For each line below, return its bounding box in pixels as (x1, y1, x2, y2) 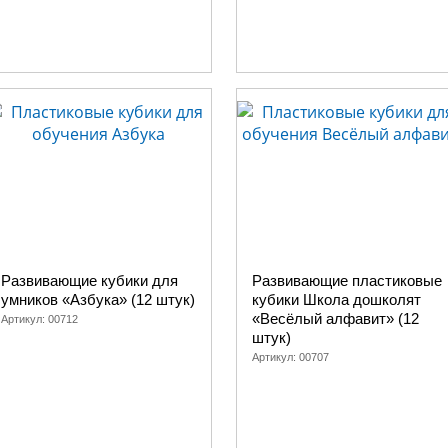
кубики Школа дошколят (252, 291, 421, 308)
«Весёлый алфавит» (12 (252, 310, 419, 327)
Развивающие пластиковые (252, 272, 442, 289)
